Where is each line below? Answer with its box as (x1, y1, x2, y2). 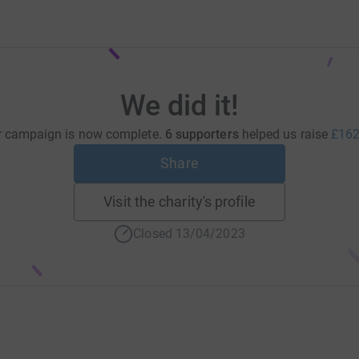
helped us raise (241, 127, 332, 142)
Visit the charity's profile (103, 193, 256, 210)
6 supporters (164, 127, 239, 142)
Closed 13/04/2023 (133, 226, 245, 241)
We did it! (120, 89, 239, 123)
